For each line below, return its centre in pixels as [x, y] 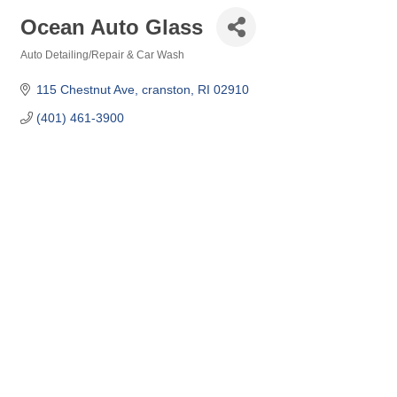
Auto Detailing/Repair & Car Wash [102, 55]
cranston [166, 90]
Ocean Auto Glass [112, 27]
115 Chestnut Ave [85, 90]
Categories [47, 67]
